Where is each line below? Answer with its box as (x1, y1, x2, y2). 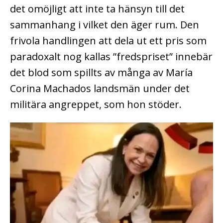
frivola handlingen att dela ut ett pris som (10, 34, 207, 48)
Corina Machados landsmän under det (10, 82, 190, 96)
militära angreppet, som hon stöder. (10, 98, 182, 111)
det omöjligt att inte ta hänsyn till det (10, 2, 185, 16)
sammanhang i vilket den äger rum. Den (10, 18, 199, 32)
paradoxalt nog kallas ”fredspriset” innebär (10, 50, 213, 64)
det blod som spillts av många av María (10, 66, 193, 80)
